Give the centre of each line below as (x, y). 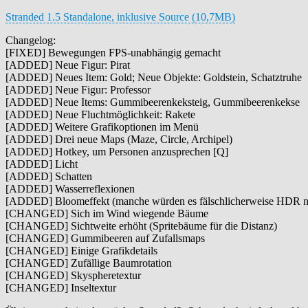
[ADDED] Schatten (49, 176)
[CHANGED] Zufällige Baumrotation (89, 263)
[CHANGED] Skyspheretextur (73, 275)
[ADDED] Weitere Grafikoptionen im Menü (102, 126)
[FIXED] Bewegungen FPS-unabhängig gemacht (113, 52)
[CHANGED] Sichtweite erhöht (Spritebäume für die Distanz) (141, 225)
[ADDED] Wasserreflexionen (70, 188)
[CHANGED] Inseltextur (61, 287)
